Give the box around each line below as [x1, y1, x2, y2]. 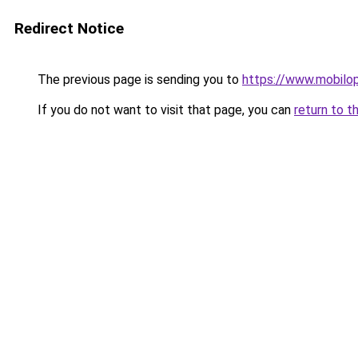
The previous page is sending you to [34, 72, 242, 87]
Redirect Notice [14, 19, 124, 38]
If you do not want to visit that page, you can [34, 102, 294, 117]
